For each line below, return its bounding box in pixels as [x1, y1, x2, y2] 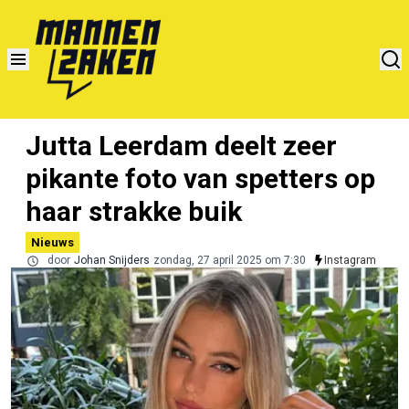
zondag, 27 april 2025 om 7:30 [153, 253, 306, 267]
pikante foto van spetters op [26, 162, 375, 194]
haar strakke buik [26, 194, 242, 227]
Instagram [324, 253, 376, 267]
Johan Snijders [74, 253, 150, 267]
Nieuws [31, 235, 74, 249]
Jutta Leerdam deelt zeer [26, 129, 337, 162]
